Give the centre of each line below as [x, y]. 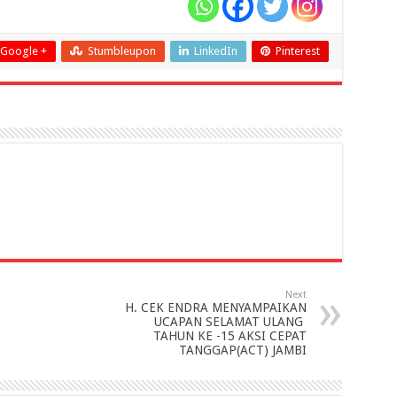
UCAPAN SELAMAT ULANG [230, 322]
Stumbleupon [121, 51]
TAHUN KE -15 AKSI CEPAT [230, 336]
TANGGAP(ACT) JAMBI [242, 350]
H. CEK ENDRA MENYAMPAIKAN [215, 307]
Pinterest [297, 51]
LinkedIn [215, 51]
